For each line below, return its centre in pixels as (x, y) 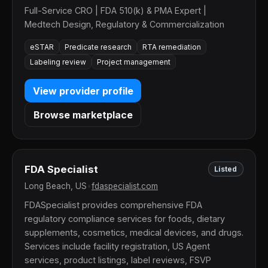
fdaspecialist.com (125, 186)
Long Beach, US (56, 186)
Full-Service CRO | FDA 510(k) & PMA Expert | (115, 10)
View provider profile (83, 91)
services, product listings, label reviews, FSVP (118, 260)
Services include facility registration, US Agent (117, 246)
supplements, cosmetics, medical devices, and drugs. (134, 233)
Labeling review (58, 62)
